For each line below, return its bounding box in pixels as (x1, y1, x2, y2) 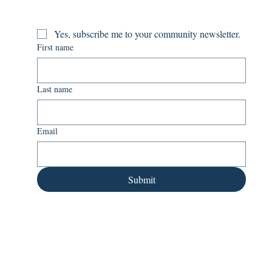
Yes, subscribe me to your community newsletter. (54, 27, 241, 41)
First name (37, 41, 74, 53)
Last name (37, 83, 73, 95)
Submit (127, 173, 155, 186)
